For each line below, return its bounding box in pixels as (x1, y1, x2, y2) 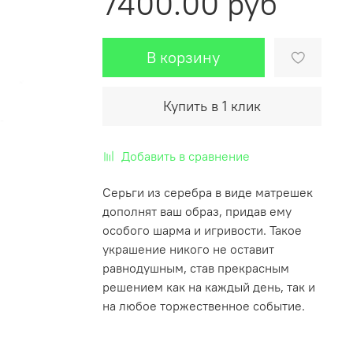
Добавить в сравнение (121, 147, 250, 164)
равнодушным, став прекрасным (102, 259, 289, 276)
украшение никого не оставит (102, 240, 274, 257)
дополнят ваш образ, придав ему (102, 203, 292, 219)
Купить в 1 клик (162, 96, 261, 115)
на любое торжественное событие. (102, 297, 305, 314)
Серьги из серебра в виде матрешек (102, 184, 313, 200)
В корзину (147, 46, 221, 67)
